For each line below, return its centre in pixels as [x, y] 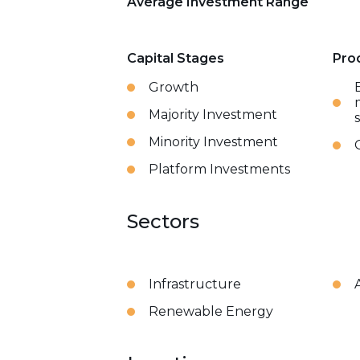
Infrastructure [195, 284]
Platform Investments [219, 169]
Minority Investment [213, 142]
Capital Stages [176, 58]
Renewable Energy [211, 311]
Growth [174, 87]
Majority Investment [213, 115]
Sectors [163, 221]
